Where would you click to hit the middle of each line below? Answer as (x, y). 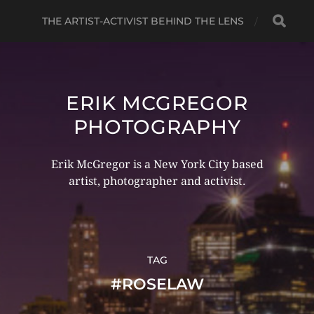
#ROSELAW (157, 284)
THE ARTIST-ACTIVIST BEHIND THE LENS (143, 21)
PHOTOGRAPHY (157, 127)
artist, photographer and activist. (157, 181)
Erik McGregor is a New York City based (157, 164)
